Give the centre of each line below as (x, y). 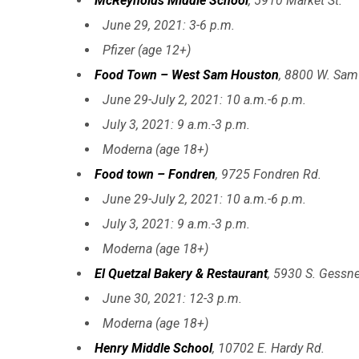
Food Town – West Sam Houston (187, 75)
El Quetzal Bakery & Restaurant (181, 273)
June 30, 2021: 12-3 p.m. (172, 298)
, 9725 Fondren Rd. (268, 174)
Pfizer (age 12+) (147, 50)
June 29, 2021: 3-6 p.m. (169, 25)
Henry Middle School (153, 348)
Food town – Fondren (155, 174)
